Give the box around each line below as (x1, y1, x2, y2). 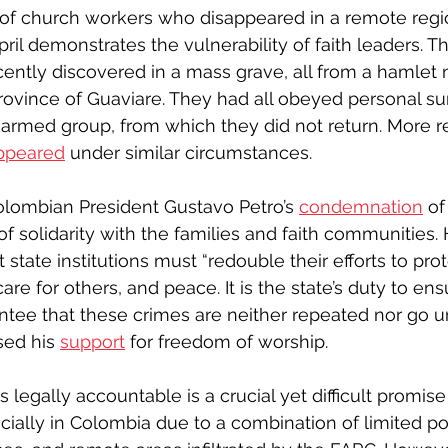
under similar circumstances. (65, 142, 312, 163)
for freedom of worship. (125, 331, 328, 352)
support (60, 331, 125, 352)
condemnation (299, 196, 423, 217)
